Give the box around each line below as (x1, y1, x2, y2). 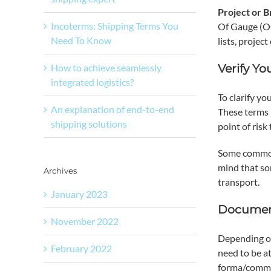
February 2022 (51, 242, 112, 254)
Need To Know (51, 34, 111, 46)
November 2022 (51, 215, 119, 227)
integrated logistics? (51, 76, 134, 88)
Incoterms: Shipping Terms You (51, 19, 178, 31)
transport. (218, 176, 260, 188)
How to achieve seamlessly (51, 61, 162, 73)
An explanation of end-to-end (51, 103, 174, 115)
